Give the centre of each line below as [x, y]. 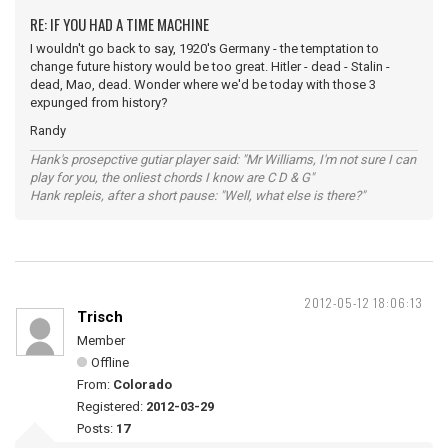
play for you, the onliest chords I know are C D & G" [172, 177]
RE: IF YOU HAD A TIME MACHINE [119, 24]
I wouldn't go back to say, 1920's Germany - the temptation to [204, 48]
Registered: [111, 406]
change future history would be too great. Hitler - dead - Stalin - [210, 66]
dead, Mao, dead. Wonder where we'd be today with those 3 [203, 84]
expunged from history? [99, 102]
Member [101, 340]
